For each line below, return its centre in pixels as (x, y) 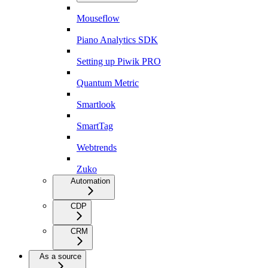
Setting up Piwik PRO (119, 62)
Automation (90, 181)
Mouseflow (98, 19)
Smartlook (96, 105)
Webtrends (97, 148)
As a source (60, 257)
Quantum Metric (108, 83)
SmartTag (95, 126)
